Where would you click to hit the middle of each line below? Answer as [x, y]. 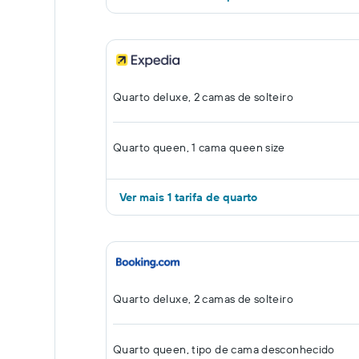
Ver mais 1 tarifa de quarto [188, 197]
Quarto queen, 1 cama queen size [199, 147]
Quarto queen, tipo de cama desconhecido [224, 349]
